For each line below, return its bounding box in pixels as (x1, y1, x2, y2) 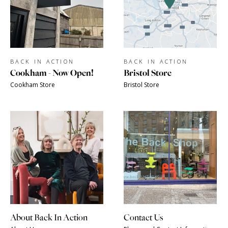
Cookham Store (10, 80, 55, 89)
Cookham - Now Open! (10, 67, 94, 79)
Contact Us (124, 212, 163, 224)
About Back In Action (10, 212, 88, 224)
